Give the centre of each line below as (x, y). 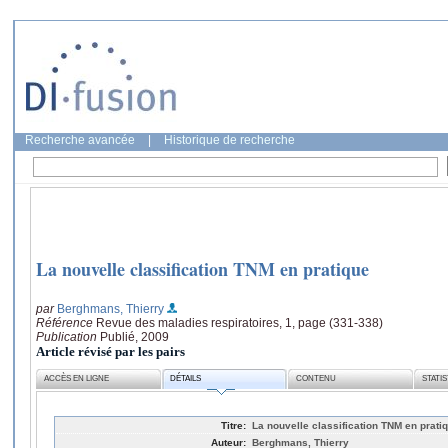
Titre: (233, 425)
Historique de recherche (229, 140)
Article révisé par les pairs (110, 351)
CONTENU (316, 379)
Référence (66, 322)
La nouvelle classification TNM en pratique (202, 269)
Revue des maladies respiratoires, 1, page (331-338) (239, 322)
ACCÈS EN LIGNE (77, 379)
